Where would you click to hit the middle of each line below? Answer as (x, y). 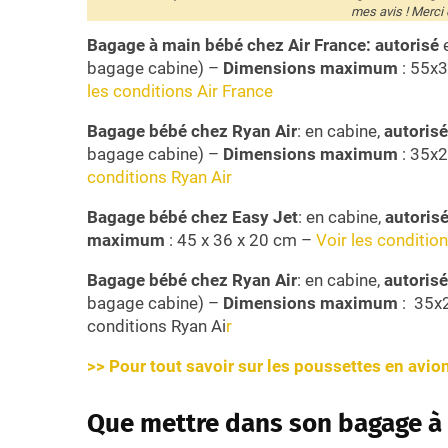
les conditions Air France (180, 90)
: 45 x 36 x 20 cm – (240, 239)
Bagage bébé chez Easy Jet (192, 216)
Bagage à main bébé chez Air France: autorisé (263, 44)
